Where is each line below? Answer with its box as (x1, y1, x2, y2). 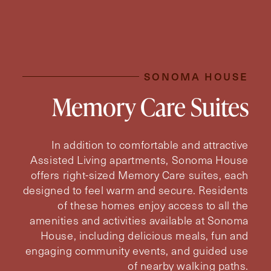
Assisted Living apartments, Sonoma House (30, 152, 249, 167)
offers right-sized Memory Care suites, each (30, 167, 249, 182)
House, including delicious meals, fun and (40, 227, 249, 243)
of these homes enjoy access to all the (57, 197, 249, 212)
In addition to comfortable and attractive (51, 137, 249, 152)
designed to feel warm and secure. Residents (22, 182, 249, 197)
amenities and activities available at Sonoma (30, 212, 249, 227)
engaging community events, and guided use (25, 243, 249, 258)
